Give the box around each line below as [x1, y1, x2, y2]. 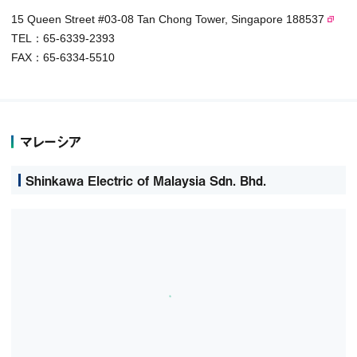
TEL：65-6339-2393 [11, 31, 115, 45]
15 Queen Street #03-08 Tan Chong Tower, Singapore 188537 [11, 12, 324, 25]
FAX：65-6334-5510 [11, 50, 115, 64]
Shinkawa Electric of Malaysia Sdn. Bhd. [25, 170, 266, 190]
